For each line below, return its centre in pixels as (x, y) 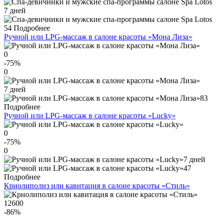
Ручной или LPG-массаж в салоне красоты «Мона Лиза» (98, 37)
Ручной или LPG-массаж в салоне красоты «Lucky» (90, 116)
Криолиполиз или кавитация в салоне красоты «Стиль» (97, 186)
